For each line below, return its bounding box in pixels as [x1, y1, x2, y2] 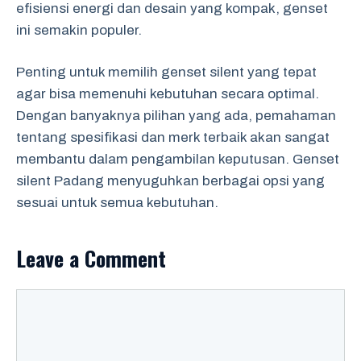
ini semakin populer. [16, 22, 142, 38]
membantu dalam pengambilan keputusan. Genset [16, 151, 339, 167]
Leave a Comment [16, 243, 166, 274]
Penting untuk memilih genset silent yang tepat [16, 64, 317, 80]
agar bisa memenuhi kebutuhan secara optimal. [16, 86, 319, 102]
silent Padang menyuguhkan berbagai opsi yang [16, 173, 325, 189]
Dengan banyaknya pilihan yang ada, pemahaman [16, 108, 336, 123]
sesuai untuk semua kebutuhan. [16, 195, 218, 210]
